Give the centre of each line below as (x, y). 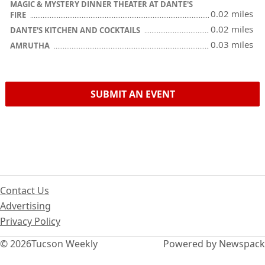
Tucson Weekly (64, 244)
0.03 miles (232, 45)
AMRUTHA (31, 46)
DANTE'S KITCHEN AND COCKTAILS (76, 30)
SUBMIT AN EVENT (132, 94)
